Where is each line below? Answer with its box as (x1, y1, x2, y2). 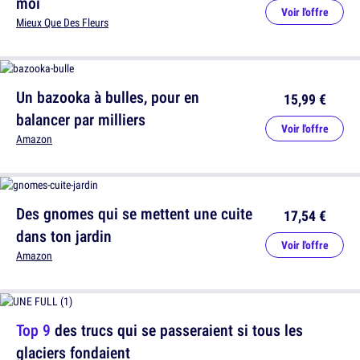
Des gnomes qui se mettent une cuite (16, 202, 252, 224)
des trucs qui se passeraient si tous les (51, 319, 303, 341)
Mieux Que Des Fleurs (16, 15, 108, 30)
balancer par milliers (16, 108, 145, 130)
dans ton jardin (16, 225, 112, 247)
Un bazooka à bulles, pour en (16, 86, 199, 108)
